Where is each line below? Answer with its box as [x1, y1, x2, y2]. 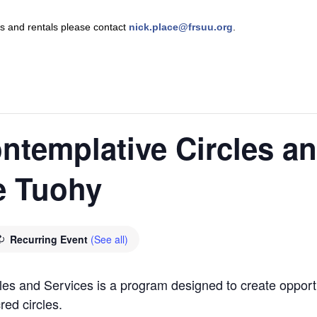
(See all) [91, 232, 128, 247]
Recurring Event [10, 232, 91, 247]
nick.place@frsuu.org [129, 21, 233, 33]
